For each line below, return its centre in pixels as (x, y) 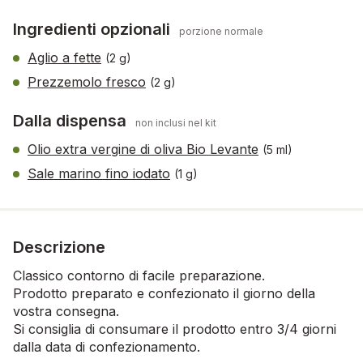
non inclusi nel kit (176, 122)
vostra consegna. (66, 311)
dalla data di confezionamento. (107, 346)
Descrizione (59, 247)
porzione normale (221, 31)
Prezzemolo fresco (87, 81)
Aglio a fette (64, 57)
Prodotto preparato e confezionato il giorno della (164, 293)
